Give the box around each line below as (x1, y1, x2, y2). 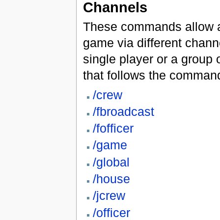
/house (92, 172, 130, 186)
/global (92, 155, 130, 169)
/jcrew (92, 189, 125, 203)
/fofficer (92, 121, 134, 136)
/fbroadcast (92, 104, 154, 118)
